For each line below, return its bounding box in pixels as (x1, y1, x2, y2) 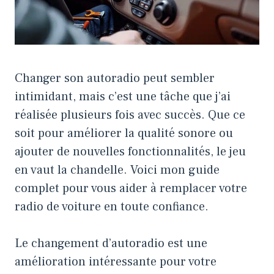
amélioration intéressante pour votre (15, 253, 217, 270)
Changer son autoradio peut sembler (15, 70, 215, 86)
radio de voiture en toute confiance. (15, 198, 209, 215)
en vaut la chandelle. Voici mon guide (15, 161, 220, 178)
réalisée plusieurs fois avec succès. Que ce (15, 106, 245, 123)
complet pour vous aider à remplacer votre (15, 180, 247, 196)
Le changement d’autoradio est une (15, 235, 207, 251)
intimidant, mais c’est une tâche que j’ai (15, 88, 231, 105)
